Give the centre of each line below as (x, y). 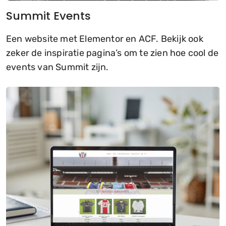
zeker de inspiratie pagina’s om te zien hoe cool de (112, 53)
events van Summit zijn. (58, 67)
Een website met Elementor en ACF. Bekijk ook (105, 39)
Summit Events (48, 16)
